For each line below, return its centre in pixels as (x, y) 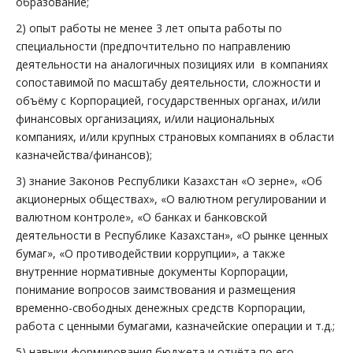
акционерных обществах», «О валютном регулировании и (171, 199)
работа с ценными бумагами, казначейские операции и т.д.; (175, 326)
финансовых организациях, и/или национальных (145, 119)
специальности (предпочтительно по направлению (153, 46)
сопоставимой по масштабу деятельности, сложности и (168, 82)
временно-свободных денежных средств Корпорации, (161, 308)
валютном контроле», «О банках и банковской (141, 217)
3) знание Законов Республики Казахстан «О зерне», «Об (169, 181)
